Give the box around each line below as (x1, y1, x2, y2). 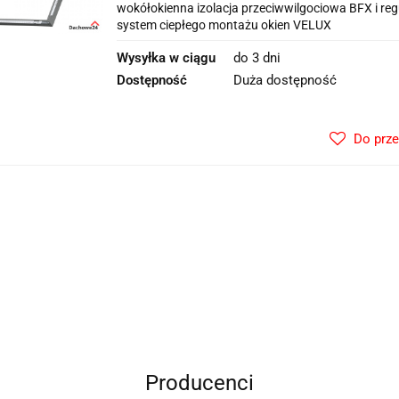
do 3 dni (233, 50, 281, 66)
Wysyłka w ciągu (117, 50, 216, 66)
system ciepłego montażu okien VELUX (117, 18, 331, 32)
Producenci (145, 370, 254, 395)
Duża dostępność (233, 72, 337, 88)
